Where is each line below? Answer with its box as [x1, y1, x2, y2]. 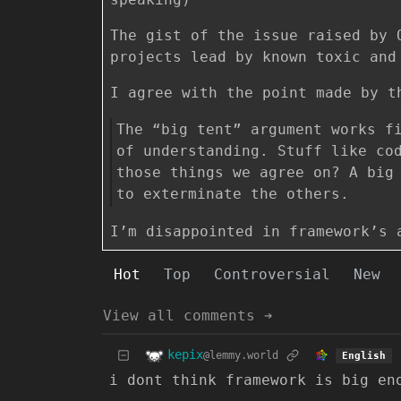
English [341, 350, 386, 362]
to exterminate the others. [116, 185, 349, 203]
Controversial [214, 265, 330, 283]
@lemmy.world [203, 349, 278, 363]
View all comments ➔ [103, 306, 273, 324]
